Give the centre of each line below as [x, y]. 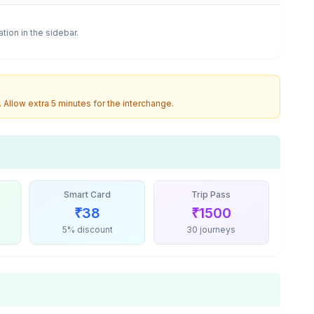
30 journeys [211, 230]
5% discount [87, 230]
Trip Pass [211, 194]
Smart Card [88, 194]
